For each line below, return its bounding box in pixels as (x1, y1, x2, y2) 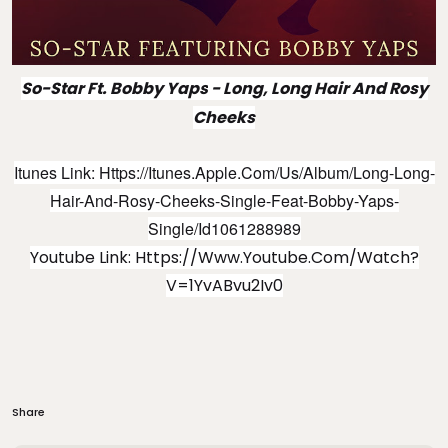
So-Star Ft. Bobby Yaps (20, 76, 208, 100)
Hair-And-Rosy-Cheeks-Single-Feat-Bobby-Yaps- (49, 188, 399, 212)
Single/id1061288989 (147, 216, 301, 240)
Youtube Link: (29, 245, 135, 269)
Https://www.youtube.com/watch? (134, 245, 419, 269)
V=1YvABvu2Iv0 (165, 273, 283, 297)
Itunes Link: (13, 160, 99, 184)
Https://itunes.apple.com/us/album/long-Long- (98, 160, 435, 184)
